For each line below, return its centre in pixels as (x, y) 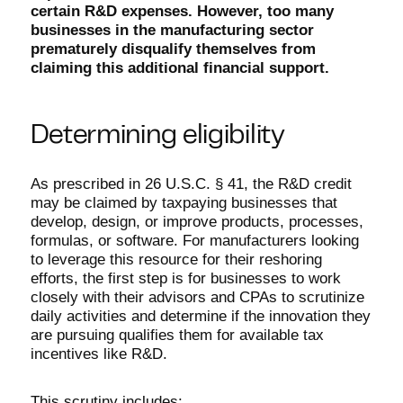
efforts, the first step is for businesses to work (185, 278)
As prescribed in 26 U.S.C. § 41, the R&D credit (191, 184)
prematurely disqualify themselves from (173, 49)
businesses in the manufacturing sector (172, 30)
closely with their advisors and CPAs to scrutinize (197, 297)
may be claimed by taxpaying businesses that (184, 203)
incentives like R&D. (99, 354)
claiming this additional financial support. (179, 68)
